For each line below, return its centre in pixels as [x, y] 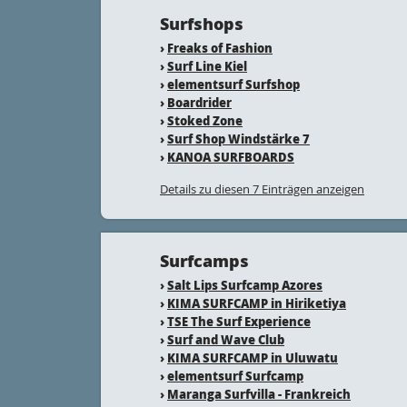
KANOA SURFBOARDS [231, 157]
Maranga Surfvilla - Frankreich [259, 394]
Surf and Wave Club [226, 339]
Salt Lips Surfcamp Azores [245, 285]
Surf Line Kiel [207, 66]
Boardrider [199, 102]
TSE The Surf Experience [239, 321]
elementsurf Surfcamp [235, 376]
